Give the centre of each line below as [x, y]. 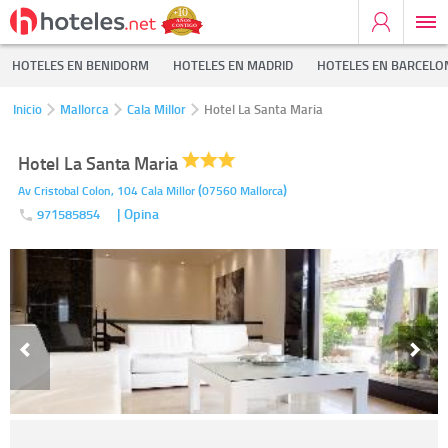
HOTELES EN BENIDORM [80, 65]
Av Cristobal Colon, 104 [78, 190]
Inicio [27, 109]
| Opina [138, 213]
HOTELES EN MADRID [233, 65]
